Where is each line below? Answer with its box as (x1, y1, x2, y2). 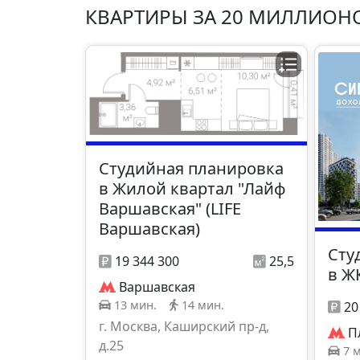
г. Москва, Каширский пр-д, (99, 317, 269, 336)
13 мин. (114, 297, 157, 313)
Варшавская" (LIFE (99, 198, 241, 220)
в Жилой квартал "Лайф (99, 178, 286, 200)
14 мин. (182, 297, 224, 313)
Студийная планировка (99, 157, 284, 180)
